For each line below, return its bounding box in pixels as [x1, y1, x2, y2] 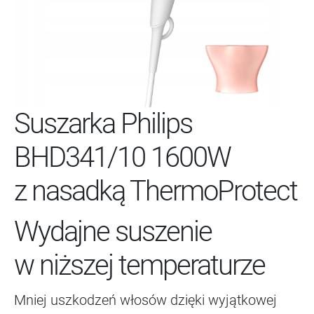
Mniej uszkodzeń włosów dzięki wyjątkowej [14, 292, 277, 309]
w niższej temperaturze [14, 249, 265, 282]
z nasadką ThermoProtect [14, 175, 297, 208]
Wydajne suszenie [14, 215, 212, 249]
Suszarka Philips [14, 107, 192, 141]
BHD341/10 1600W [14, 141, 231, 175]
